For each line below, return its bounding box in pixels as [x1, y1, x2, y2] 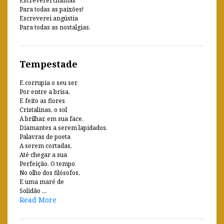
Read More [19, 194, 56, 204]
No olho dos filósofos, [19, 168, 80, 177]
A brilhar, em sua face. [19, 114, 83, 123]
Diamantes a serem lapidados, [19, 123, 107, 132]
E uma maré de [19, 177, 64, 186]
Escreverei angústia [19, 13, 78, 22]
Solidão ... [19, 186, 46, 195]
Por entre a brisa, [19, 87, 70, 96]
